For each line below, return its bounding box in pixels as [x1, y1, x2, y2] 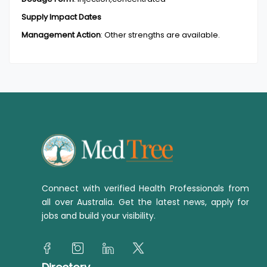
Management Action [21, 29, 101, 41]
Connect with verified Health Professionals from [42, 182, 249, 194]
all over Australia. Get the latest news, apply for [42, 196, 249, 208]
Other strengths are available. [104, 29, 220, 41]
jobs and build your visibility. [42, 210, 156, 222]
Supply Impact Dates [21, 11, 101, 23]
